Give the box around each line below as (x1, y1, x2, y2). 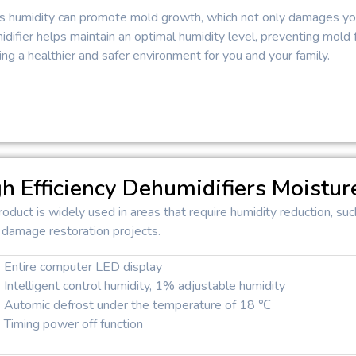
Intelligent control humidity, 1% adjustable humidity (4, 277, 286, 295)
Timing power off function (4, 315, 144, 333)
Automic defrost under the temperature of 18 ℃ (4, 296, 272, 314)
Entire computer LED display (4, 257, 163, 276)
